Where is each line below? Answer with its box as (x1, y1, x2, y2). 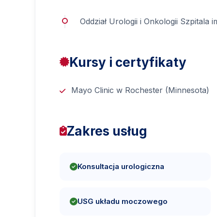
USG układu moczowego (77, 196, 168, 206)
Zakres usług (67, 123, 147, 139)
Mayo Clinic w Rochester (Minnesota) (71, 85, 209, 95)
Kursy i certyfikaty (69, 54, 186, 70)
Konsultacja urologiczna (77, 161, 164, 171)
